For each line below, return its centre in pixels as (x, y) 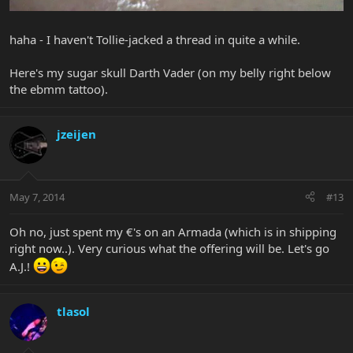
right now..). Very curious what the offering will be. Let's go (169, 248)
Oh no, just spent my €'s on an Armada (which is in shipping (173, 231)
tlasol (73, 311)
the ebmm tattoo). (59, 89)
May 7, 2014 (37, 197)
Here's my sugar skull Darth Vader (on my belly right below (170, 73)
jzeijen (76, 134)
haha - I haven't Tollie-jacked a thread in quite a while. (155, 40)
